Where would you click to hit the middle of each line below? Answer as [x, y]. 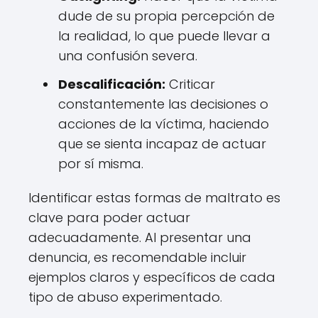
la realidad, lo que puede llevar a [164, 36]
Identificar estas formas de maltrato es [154, 198]
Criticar [190, 84]
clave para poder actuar [109, 218]
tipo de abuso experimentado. [125, 297]
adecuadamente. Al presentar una [140, 237]
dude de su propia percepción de [166, 16]
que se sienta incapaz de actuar [162, 144]
